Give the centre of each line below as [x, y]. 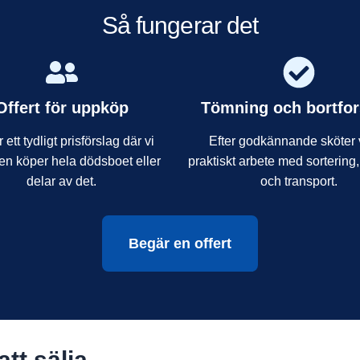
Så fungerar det [180, 25]
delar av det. [61, 181]
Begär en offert [180, 243]
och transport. [299, 181]
